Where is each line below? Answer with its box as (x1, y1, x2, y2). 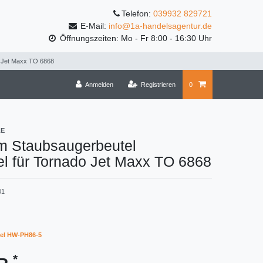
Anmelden (85, 81, 113, 89)
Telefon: (122, 9, 153, 19)
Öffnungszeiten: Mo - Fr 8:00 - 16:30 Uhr (58, 33, 212, 43)
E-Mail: (78, 21, 109, 31)
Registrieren (141, 81, 176, 89)
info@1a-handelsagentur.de (109, 21, 212, 31)
